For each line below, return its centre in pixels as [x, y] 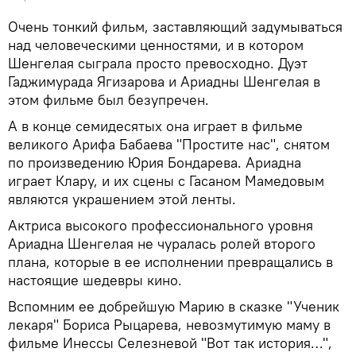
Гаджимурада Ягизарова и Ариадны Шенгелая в [164, 82]
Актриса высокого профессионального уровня [161, 226]
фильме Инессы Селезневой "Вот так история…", [170, 343]
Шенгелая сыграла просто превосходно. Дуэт [158, 64]
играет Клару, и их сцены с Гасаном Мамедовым [166, 181]
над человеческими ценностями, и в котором [156, 45]
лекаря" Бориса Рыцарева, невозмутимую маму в [169, 325]
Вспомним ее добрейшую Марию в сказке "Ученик [174, 307]
